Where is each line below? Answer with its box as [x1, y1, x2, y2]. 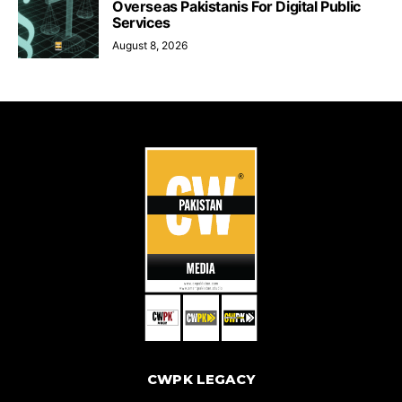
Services [112, 13, 170, 31]
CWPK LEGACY [146, 371, 255, 388]
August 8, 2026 [112, 38, 188, 52]
